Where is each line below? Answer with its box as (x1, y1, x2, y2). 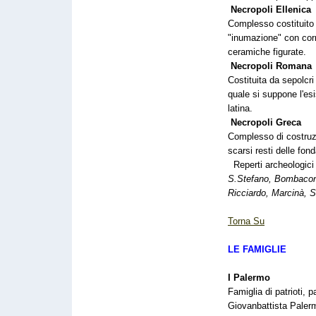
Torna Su (228, 216, 265, 226)
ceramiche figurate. (228, 47, 306, 57)
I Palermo (228, 272, 270, 283)
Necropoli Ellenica (231, 4, 311, 15)
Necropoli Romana (231, 61, 312, 71)
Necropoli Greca (231, 117, 301, 128)
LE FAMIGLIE (228, 244, 286, 255)
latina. (228, 103, 253, 114)
